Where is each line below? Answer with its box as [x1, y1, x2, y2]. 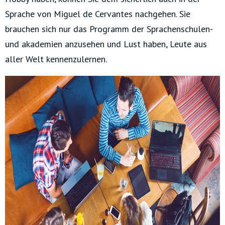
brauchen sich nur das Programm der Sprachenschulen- [5, 23, 212, 35]
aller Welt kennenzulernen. [5, 53, 107, 65]
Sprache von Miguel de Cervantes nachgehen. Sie [5, 8, 190, 20]
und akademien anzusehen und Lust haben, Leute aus [5, 38, 207, 50]
